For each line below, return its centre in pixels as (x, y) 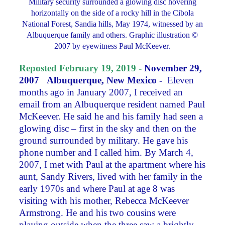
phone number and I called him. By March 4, (106, 153)
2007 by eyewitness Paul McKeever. (113, 46)
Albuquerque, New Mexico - (107, 80)
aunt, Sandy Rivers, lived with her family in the (111, 177)
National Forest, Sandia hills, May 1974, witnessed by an (112, 24)
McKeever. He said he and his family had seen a (111, 117)
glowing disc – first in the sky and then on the (108, 129)
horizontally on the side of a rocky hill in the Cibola (112, 13)
